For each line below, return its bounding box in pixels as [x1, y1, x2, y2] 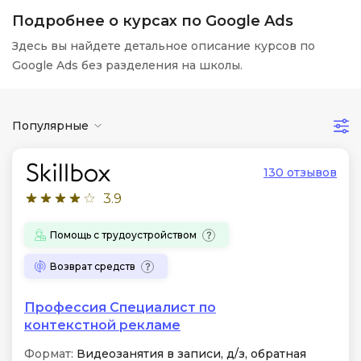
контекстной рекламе [24, 317, 180, 333]
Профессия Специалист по [24, 300, 216, 315]
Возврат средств [50, 259, 135, 272]
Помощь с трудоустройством [50, 228, 197, 241]
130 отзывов [263, 165, 337, 180]
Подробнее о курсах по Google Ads [12, 12, 293, 30]
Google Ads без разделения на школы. [12, 58, 243, 73]
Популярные [12, 118, 89, 133]
